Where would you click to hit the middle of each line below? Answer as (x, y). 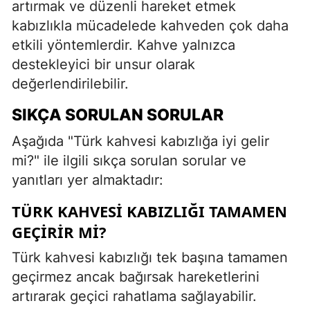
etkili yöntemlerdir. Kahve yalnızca (124, 45)
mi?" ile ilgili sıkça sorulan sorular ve (129, 160)
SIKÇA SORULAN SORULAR (118, 115)
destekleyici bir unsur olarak (103, 64)
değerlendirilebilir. (70, 83)
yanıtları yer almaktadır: (88, 180)
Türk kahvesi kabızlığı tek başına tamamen (150, 257)
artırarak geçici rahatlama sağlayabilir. (134, 296)
